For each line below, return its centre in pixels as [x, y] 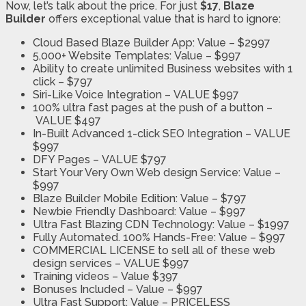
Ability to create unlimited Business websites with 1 [163, 69]
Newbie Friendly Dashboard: [106, 212]
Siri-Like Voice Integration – [103, 95]
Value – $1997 [253, 225]
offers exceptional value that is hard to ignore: [163, 19]
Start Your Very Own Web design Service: [138, 173]
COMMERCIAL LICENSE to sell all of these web [154, 251]
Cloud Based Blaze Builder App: [115, 43]
